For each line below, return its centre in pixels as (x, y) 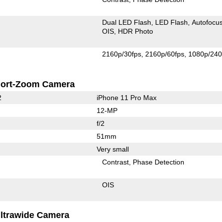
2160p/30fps (122, 54)
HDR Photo (136, 31)
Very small (112, 149)
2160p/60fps (165, 54)
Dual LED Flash (127, 22)
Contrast (116, 162)
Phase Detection (159, 162)
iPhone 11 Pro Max (126, 97)
